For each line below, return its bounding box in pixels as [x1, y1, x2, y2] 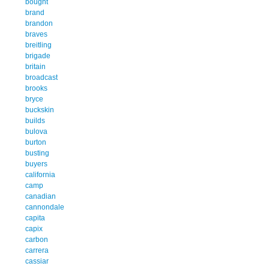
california [25, 170, 55, 179]
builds [25, 116, 45, 125]
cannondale [25, 202, 64, 211]
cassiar [25, 256, 49, 265]
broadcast [25, 73, 58, 82]
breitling [25, 40, 52, 49]
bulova [25, 127, 47, 136]
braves [25, 29, 47, 38]
